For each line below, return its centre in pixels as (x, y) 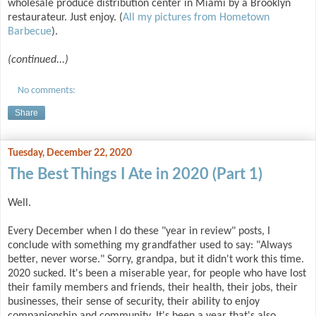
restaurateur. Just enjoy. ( (65, 18)
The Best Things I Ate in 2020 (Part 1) (135, 174)
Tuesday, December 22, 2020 (70, 153)
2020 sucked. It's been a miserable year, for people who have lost (157, 273)
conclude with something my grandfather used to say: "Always (150, 245)
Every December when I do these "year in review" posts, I (139, 231)
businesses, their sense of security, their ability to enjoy (134, 302)
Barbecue (30, 32)
